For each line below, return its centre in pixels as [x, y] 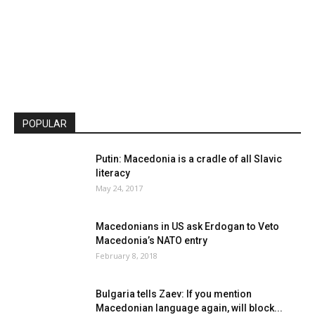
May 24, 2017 [119, 188]
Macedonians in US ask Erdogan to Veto [187, 226]
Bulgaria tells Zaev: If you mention [174, 294]
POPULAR [45, 124]
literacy [113, 173]
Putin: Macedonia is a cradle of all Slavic [189, 159]
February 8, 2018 [127, 256]
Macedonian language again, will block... [189, 308]
